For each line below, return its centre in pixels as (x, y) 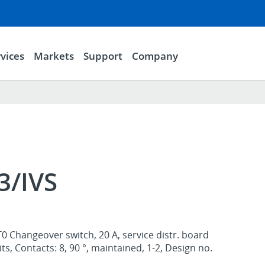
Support (103, 56)
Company (155, 56)
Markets (54, 56)
